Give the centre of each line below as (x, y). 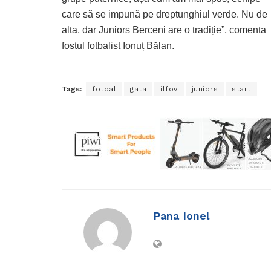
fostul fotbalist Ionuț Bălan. (118, 46)
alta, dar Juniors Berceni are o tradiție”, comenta (164, 30)
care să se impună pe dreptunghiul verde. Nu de (165, 15)
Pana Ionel (181, 216)
